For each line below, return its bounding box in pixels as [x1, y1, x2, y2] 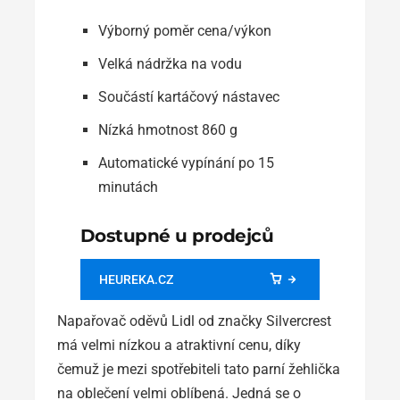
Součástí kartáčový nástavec [97, 87, 279, 105]
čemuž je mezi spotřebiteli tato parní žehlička [57, 360, 340, 378]
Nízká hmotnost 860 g [97, 121, 237, 138]
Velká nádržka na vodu [97, 54, 242, 72]
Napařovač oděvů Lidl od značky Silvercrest [57, 312, 331, 329]
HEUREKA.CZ [98, 271, 173, 287]
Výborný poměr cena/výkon [97, 21, 271, 39]
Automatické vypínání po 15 [97, 154, 274, 171]
